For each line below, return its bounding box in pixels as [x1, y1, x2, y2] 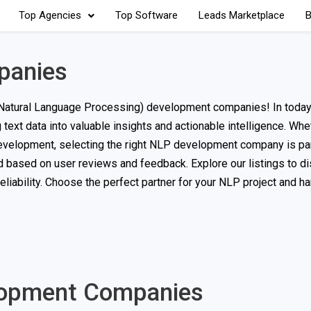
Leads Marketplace [198, 9, 285, 22]
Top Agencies [18, 9, 81, 22]
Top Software [115, 9, 178, 22]
